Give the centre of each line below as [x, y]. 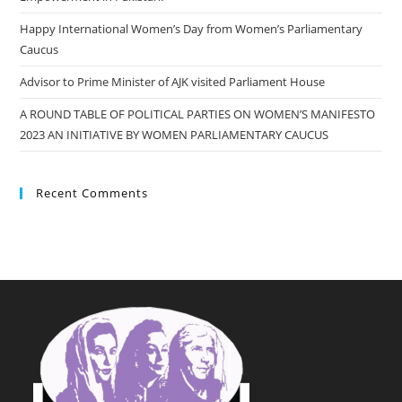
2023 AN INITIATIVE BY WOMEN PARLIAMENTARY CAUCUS [175, 135]
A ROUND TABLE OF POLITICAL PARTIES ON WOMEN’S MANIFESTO [198, 114]
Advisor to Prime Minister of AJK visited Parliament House [173, 82]
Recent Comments [92, 193]
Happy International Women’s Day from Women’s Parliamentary [192, 29]
